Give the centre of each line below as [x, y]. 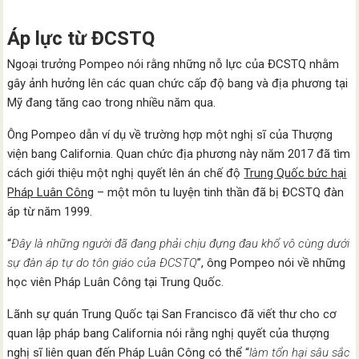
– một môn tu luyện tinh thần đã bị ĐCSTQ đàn [219, 192]
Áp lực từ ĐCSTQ [81, 38]
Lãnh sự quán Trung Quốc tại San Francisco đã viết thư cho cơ [172, 314]
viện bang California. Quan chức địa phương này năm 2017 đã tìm [179, 154]
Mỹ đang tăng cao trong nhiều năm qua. [112, 103]
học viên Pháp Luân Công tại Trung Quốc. [116, 282]
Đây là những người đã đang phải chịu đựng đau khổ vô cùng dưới [181, 244]
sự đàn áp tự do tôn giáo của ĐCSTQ [103, 263]
